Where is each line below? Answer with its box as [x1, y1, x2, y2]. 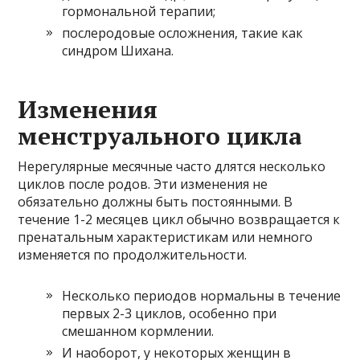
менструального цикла [18, 120, 303, 153]
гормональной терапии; [62, 2, 216, 21]
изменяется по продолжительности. [18, 246, 247, 264]
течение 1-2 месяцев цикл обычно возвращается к [18, 211, 341, 229]
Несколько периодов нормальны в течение [62, 287, 342, 305]
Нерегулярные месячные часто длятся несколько [18, 157, 326, 176]
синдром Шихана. [62, 42, 174, 60]
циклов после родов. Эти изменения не [18, 175, 268, 194]
